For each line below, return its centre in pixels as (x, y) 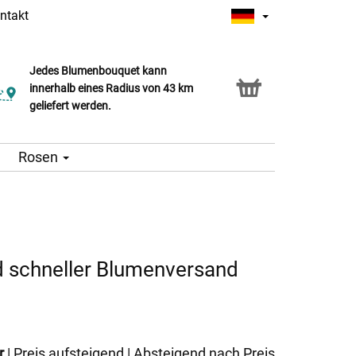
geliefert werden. (71, 106)
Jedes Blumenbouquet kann (99, 71)
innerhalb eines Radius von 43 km (112, 89)
